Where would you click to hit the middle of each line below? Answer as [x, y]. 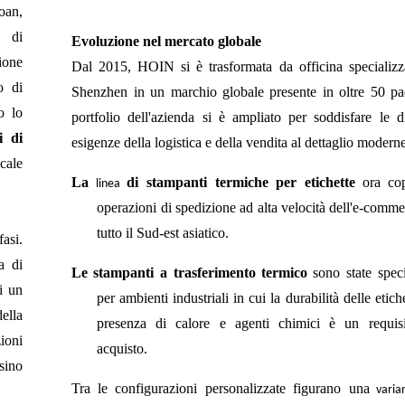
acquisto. [122, 348]
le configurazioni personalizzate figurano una [233, 388]
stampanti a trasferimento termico [200, 272]
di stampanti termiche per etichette [241, 182]
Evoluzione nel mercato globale [167, 41]
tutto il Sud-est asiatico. [163, 232]
